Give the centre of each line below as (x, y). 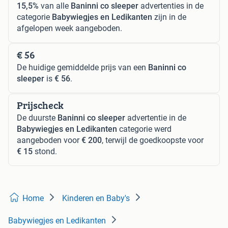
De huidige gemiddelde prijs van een (82, 68)
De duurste (37, 118)
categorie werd (144, 129)
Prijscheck (40, 105)
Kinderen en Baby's (96, 198)
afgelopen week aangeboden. (69, 28)
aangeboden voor (49, 140)
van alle (55, 6)
